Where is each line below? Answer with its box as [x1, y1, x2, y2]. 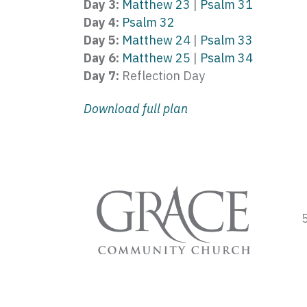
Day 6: [84, 50, 119, 66]
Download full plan [84, 101, 188, 116]
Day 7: [84, 68, 119, 84]
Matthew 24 [122, 32, 191, 48]
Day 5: [84, 32, 119, 48]
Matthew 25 [122, 50, 191, 66]
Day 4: [84, 14, 119, 30]
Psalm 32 [122, 14, 175, 30]
